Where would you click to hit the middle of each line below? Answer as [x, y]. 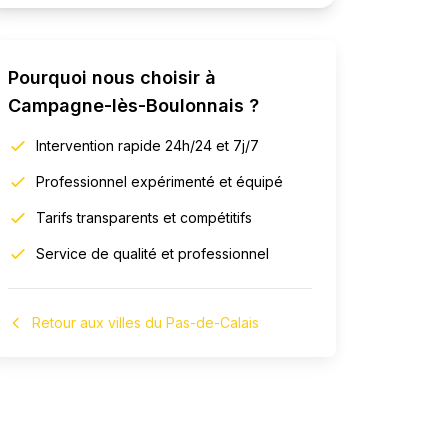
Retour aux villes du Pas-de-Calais [145, 322]
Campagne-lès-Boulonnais [126, 105]
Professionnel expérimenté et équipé [159, 181]
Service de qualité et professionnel [152, 253]
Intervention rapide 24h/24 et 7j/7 [147, 145]
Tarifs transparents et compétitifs [144, 217]
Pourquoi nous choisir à [112, 77]
